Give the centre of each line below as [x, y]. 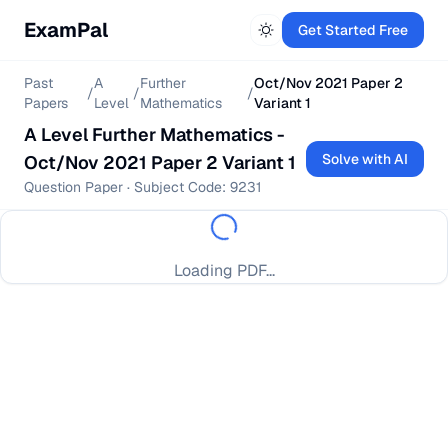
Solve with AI [365, 159]
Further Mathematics [182, 134]
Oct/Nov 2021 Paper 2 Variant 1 [160, 162]
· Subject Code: [176, 187]
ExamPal [66, 30]
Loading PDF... [224, 270]
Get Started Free [353, 30]
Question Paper [73, 187]
